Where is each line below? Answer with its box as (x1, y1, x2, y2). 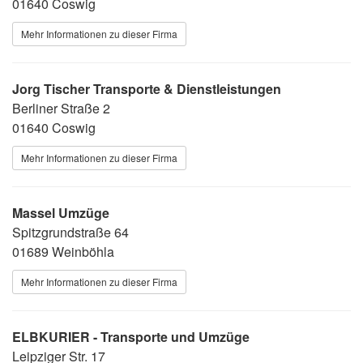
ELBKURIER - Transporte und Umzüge (12, 327, 250, 346)
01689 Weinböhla (12, 241, 114, 261)
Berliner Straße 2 (12, 98, 110, 117)
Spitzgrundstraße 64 (12, 222, 129, 241)
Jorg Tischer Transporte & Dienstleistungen (12, 79, 281, 98)
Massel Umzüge (12, 203, 109, 222)
